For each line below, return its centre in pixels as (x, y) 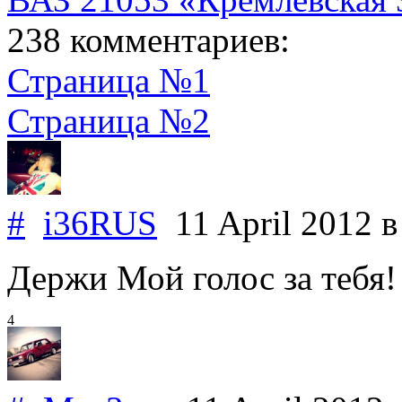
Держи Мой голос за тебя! (202, 277)
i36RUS (100, 223)
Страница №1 (109, 80)
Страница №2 (109, 120)
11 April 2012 (269, 223)
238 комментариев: (149, 39)
